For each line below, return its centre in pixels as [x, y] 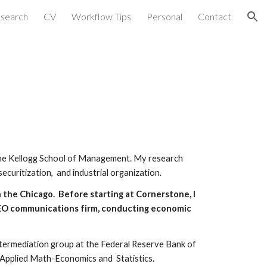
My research [159, 158]
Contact [215, 16]
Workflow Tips [101, 16]
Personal [164, 16]
